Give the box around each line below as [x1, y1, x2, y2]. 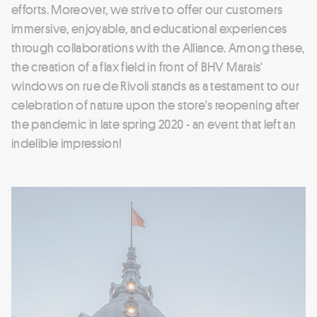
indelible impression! [11, 134, 122, 151]
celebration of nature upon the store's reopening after [11, 96, 300, 113]
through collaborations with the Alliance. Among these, [11, 38, 305, 56]
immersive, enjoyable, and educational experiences [11, 19, 287, 37]
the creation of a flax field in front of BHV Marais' [11, 57, 263, 75]
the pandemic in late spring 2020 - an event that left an [11, 115, 296, 132]
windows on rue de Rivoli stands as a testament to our [11, 76, 300, 94]
